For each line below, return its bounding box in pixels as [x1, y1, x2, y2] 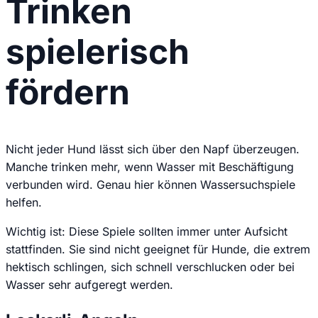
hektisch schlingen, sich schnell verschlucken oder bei [6, 259, 295, 274]
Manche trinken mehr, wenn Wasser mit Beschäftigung [6, 159, 294, 174]
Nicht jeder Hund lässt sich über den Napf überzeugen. [6, 141, 300, 156]
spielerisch [6, 31, 190, 73]
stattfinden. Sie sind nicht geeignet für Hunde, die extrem [6, 241, 310, 256]
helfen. [6, 194, 42, 209]
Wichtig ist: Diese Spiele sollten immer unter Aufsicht [6, 224, 287, 238]
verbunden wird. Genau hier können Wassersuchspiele [6, 177, 295, 192]
